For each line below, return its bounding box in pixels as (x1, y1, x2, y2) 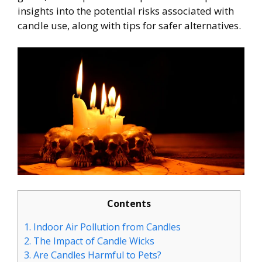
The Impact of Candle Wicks (31, 234, 154, 247)
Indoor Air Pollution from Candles (31, 220, 181, 233)
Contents (107, 196, 151, 210)
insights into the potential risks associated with (18, 4, 234, 18)
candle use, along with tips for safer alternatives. (18, 18, 241, 32)
